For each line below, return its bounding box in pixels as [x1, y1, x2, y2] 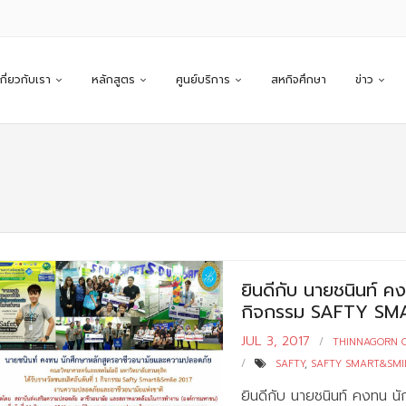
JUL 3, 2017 [241, 332, 311, 351]
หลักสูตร [92, 72, 135, 88]
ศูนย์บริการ [176, 72, 230, 88]
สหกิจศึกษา [271, 72, 326, 88]
